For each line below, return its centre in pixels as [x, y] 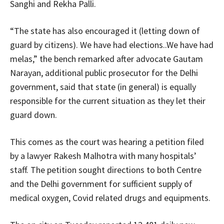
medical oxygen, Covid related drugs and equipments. [110, 197]
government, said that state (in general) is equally [103, 86]
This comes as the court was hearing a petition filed [107, 141]
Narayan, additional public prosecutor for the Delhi [104, 72]
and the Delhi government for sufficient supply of [101, 183]
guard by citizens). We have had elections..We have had [112, 44]
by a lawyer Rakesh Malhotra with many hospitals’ [103, 155]
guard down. [33, 114]
